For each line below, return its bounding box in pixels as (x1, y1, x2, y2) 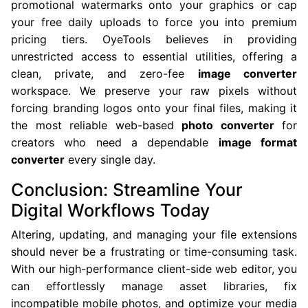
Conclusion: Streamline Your (11, 179, 243, 200)
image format (218, 135, 298, 149)
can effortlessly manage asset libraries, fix (11, 279, 297, 293)
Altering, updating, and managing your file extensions (11, 228, 297, 241)
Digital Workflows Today (11, 200, 210, 221)
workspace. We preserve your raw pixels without (11, 84, 297, 98)
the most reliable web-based (11, 118, 181, 132)
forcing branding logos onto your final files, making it (11, 101, 297, 115)
